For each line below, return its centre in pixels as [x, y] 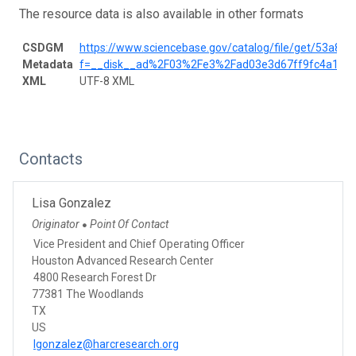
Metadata [48, 64]
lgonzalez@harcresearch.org [106, 344]
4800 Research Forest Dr [95, 277]
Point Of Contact [129, 224]
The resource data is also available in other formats [161, 14]
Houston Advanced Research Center [123, 260]
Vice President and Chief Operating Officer [139, 244]
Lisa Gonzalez [72, 203]
